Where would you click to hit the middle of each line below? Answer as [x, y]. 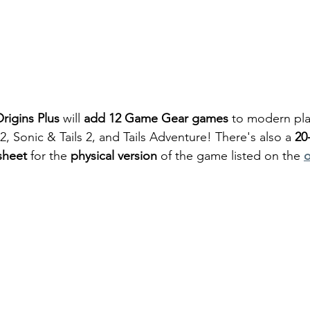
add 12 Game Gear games [156, 119]
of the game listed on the [230, 156]
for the [49, 156]
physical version [114, 156]
